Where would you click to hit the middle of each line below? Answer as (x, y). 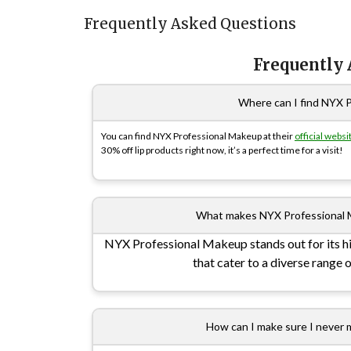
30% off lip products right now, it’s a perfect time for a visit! (222, 150)
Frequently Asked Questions (190, 24)
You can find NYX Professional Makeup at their (198, 136)
